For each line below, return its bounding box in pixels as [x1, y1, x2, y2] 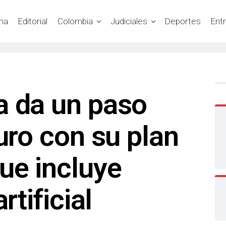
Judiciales [110, 16, 147, 26]
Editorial [18, 16, 47, 26]
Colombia [58, 16, 93, 26]
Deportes [165, 16, 201, 26]
